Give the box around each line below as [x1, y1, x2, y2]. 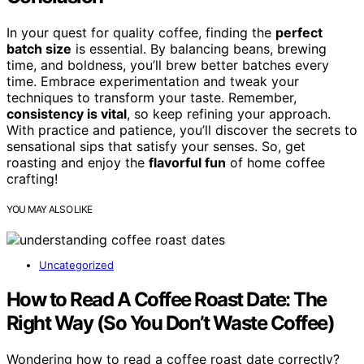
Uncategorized [39, 258, 114, 271]
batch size [6, 40, 71, 57]
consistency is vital [6, 105, 127, 122]
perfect [275, 24, 323, 41]
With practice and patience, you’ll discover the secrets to [6, 121, 357, 138]
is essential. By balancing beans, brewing [71, 40, 327, 57]
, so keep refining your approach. [127, 105, 331, 122]
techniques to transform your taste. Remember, [6, 89, 297, 106]
